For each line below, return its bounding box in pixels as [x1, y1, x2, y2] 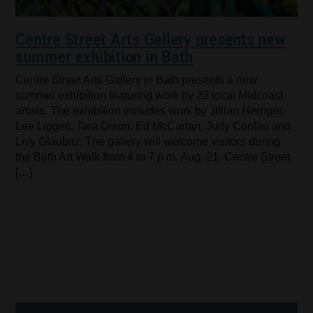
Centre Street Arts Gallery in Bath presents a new [15, 74, 258, 87]
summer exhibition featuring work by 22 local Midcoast [15, 89, 284, 102]
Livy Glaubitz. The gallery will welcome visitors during [15, 136, 281, 148]
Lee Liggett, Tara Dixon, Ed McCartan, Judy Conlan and [15, 120, 291, 133]
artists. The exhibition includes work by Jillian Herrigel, [15, 105, 285, 117]
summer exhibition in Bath [15, 47, 194, 68]
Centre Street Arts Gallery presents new [15, 29, 286, 50]
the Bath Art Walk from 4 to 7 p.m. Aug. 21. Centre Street [15, 151, 291, 163]
